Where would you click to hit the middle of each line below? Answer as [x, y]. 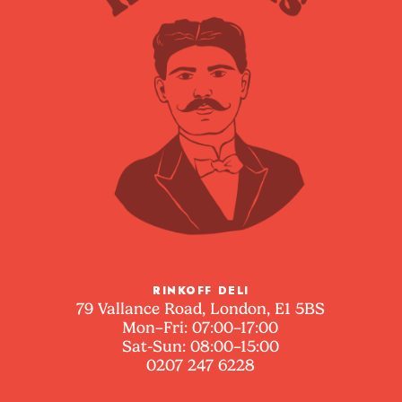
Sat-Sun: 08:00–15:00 [201, 346]
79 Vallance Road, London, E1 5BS [201, 308]
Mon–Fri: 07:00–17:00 [201, 327]
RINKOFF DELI [201, 291]
